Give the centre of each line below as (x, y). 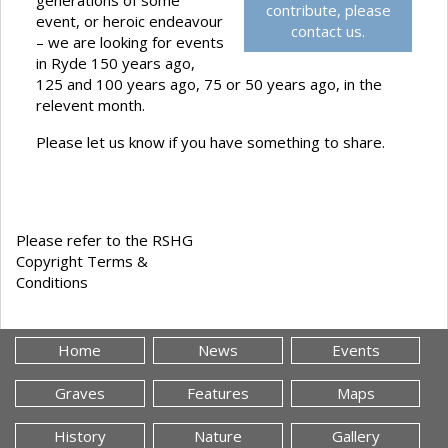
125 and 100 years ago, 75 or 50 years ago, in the (209, 84)
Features (217, 393)
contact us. (328, 31)
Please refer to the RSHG (104, 240)
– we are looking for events (130, 42)
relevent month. (90, 105)
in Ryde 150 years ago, (115, 63)
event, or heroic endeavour (129, 21)
